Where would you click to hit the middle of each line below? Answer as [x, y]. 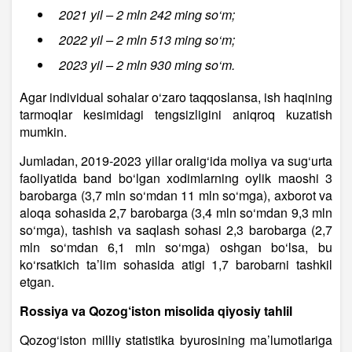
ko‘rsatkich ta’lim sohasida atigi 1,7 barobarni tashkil [176, 265]
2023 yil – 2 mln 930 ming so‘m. [147, 65]
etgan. [37, 282]
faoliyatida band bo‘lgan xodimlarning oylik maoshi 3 [176, 178]
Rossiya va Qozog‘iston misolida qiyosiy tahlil [156, 311]
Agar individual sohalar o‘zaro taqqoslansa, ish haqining [176, 97]
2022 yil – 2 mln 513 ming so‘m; [147, 40]
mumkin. [43, 132]
